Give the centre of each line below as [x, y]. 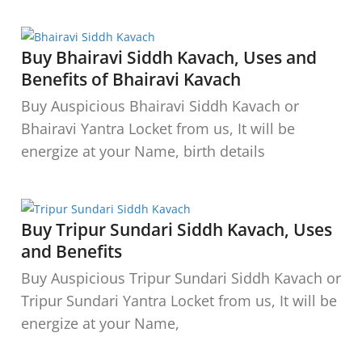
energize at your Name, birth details [143, 151]
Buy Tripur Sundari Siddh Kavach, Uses [177, 229]
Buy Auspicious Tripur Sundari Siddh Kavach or [181, 278]
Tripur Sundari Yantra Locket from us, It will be [179, 300]
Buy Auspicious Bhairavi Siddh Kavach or [160, 105]
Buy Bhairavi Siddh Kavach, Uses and [169, 57]
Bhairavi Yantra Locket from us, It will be [158, 128]
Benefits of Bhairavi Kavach [131, 79]
